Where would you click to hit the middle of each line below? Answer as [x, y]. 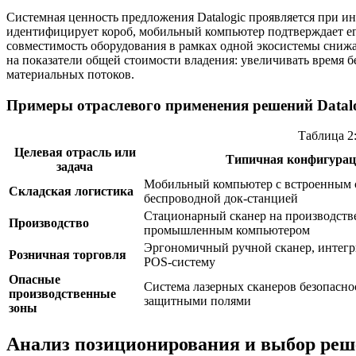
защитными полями [197, 301]
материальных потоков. [70, 74]
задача [75, 167]
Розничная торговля [68, 255]
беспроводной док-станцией [221, 199]
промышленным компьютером [227, 230]
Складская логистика [71, 192]
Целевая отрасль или [75, 153]
